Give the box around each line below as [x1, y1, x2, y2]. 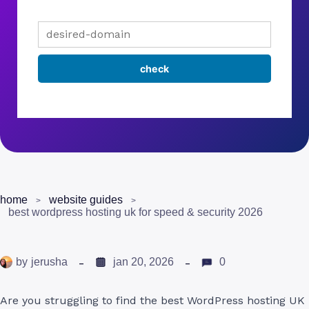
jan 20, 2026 [113, 256, 174, 268]
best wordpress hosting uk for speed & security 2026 [8, 206, 263, 218]
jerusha [31, 256, 68, 268]
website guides [49, 193, 123, 206]
